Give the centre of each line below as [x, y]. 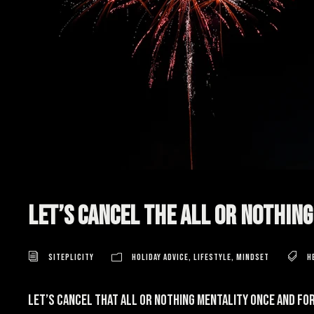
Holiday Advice [160, 257]
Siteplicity [71, 257]
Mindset [253, 257]
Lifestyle [212, 257]
